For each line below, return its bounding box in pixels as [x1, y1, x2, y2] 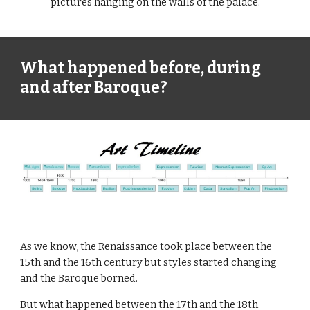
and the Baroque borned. [20, 272, 140, 284]
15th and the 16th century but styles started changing [20, 256, 277, 268]
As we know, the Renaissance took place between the [20, 240, 273, 253]
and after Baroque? [20, 78, 168, 97]
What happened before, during [20, 59, 262, 77]
